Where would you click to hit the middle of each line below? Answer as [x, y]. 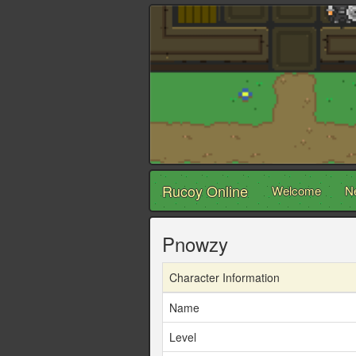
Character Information [224, 278]
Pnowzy [195, 244]
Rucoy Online [205, 191]
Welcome [296, 191]
